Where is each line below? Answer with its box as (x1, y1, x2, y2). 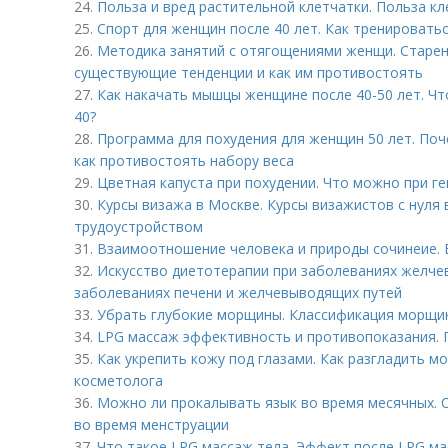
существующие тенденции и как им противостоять (74, 63, 423, 82)
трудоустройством (74, 217, 203, 236)
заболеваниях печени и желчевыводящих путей (74, 283, 402, 302)
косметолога (74, 371, 163, 390)
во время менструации (74, 415, 229, 434)
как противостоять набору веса (74, 151, 294, 170)
